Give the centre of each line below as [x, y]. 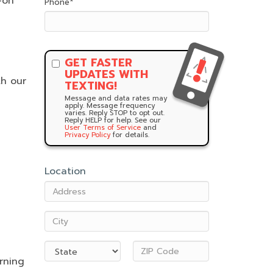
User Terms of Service [103, 128]
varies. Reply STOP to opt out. [115, 113]
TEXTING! [91, 86]
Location [65, 171]
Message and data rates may [116, 98]
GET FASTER [98, 63]
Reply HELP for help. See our [113, 120]
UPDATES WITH [106, 74]
